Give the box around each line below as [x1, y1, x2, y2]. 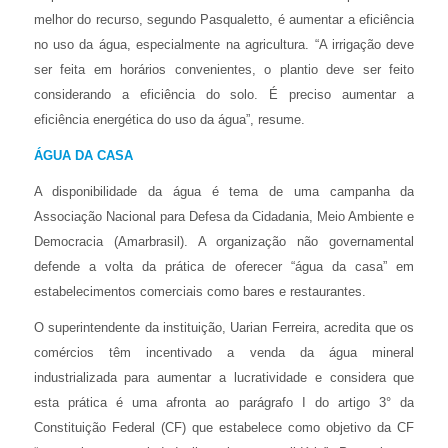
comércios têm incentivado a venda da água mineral [33, 344, 415, 360]
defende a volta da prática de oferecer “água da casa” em [33, 258, 415, 274]
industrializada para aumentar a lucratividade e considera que [33, 369, 415, 385]
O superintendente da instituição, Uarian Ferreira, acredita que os [33, 319, 415, 335]
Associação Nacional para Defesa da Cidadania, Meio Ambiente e [33, 208, 415, 224]
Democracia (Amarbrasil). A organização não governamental [33, 233, 415, 249]
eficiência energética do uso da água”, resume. [33, 111, 305, 127]
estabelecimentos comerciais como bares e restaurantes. [33, 283, 366, 299]
